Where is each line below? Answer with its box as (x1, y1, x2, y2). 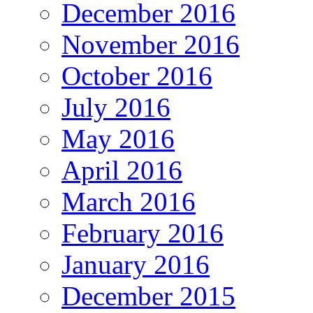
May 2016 (61, 123, 175, 154)
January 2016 (61, 249, 210, 279)
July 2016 (61, 92, 170, 122)
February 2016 (61, 217, 224, 248)
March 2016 (61, 186, 196, 217)
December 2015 (61, 280, 235, 311)
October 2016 (61, 60, 212, 91)
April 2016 (61, 154, 182, 185)
